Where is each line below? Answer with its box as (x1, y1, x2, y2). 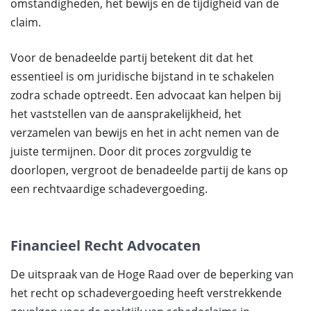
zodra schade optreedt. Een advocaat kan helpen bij (10, 87, 281, 103)
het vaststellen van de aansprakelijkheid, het (10, 106, 242, 121)
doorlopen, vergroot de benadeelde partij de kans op (10, 162, 288, 178)
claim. (10, 15, 41, 30)
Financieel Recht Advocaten (10, 236, 201, 255)
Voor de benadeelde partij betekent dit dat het (10, 50, 253, 65)
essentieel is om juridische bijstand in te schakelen (10, 69, 274, 84)
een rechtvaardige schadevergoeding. (10, 181, 208, 196)
